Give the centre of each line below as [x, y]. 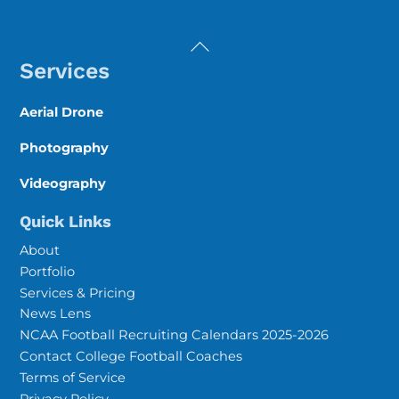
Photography [65, 148]
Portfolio [48, 271]
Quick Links [66, 222]
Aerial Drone [62, 113]
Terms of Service [73, 377]
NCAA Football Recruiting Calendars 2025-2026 [175, 335]
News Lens [56, 314]
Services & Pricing [78, 293]
